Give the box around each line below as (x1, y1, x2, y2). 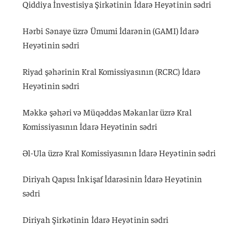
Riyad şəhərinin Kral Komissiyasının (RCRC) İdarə (22, 66, 201, 77)
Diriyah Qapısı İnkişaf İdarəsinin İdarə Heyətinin (22, 173, 203, 185)
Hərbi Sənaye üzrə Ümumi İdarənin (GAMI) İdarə (22, 25, 199, 37)
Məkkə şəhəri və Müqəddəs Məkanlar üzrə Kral (22, 106, 192, 118)
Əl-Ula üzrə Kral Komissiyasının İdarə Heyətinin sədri (22, 147, 216, 158)
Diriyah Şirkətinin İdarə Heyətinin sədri (22, 214, 169, 225)
